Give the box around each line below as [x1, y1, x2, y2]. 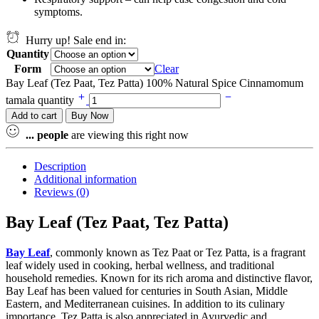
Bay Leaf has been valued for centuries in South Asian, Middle [6, 285, 288, 298]
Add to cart [11, 110, 57, 122]
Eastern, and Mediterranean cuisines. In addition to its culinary [6, 298, 285, 310]
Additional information [34, 173, 137, 186]
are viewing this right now [68, 129, 189, 142]
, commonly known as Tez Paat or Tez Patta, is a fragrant [50, 246, 305, 259]
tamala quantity [6, 94, 77, 107]
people [37, 129, 68, 142]
